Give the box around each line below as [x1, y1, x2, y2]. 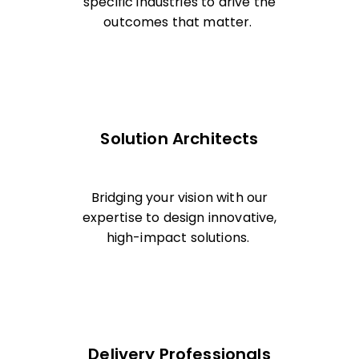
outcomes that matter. [103, 12, 256, 31]
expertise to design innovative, [82, 208, 277, 227]
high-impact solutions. [106, 228, 253, 247]
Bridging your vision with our [91, 188, 268, 207]
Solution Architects [100, 127, 259, 151]
